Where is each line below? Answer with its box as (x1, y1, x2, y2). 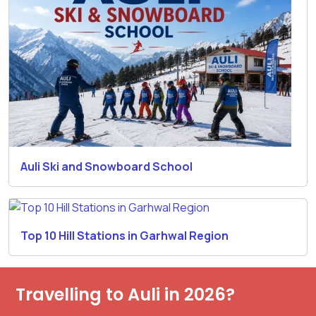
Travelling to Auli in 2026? (16, 282, 235, 306)
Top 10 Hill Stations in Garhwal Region (20, 227, 229, 243)
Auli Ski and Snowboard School (20, 158, 193, 174)
